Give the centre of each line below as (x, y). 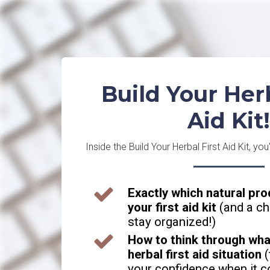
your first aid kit (172, 207)
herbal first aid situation (195, 254)
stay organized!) (172, 221)
